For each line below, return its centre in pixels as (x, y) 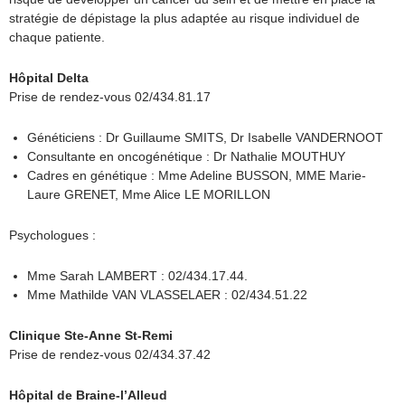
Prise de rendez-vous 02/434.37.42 (110, 354)
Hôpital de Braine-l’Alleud (88, 395)
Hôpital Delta (49, 78)
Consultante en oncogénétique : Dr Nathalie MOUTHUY (186, 156)
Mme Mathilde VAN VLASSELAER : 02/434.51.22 (167, 295)
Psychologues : (52, 235)
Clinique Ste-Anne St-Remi (91, 335)
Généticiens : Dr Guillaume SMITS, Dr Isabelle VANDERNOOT (207, 137)
